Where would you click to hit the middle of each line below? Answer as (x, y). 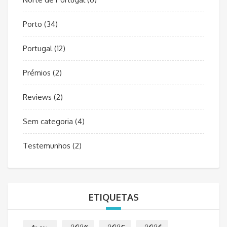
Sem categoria (48, 122)
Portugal (37, 49)
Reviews (37, 97)
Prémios (37, 73)
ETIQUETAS (113, 197)
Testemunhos (47, 146)
